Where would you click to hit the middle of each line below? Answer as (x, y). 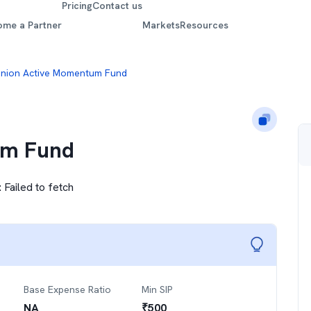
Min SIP (157, 289)
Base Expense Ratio (67, 289)
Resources (204, 25)
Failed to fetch (39, 187)
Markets (161, 25)
